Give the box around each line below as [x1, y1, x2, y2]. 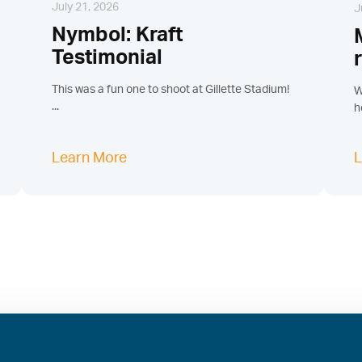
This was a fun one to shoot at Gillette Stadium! [52, 84, 290, 96]
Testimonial [52, 48, 163, 69]
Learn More [52, 151, 128, 166]
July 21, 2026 [52, 2, 120, 14]
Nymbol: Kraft [52, 25, 183, 46]
